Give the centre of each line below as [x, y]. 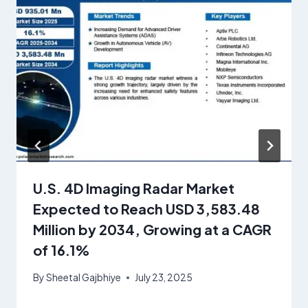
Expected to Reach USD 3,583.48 [146, 209]
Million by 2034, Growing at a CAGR [152, 230]
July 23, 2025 [164, 277]
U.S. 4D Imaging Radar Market [134, 188]
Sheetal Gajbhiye [84, 277]
